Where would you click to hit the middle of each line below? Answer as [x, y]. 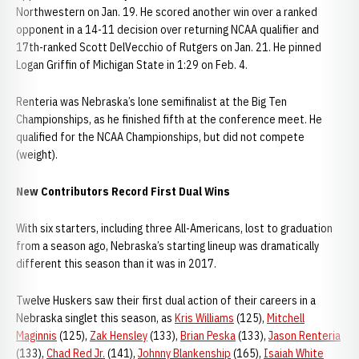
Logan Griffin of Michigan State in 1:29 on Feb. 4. [132, 65]
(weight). [37, 155]
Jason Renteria [305, 336]
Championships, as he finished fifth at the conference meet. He [169, 119]
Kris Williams [204, 318]
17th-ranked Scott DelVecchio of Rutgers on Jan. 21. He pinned [169, 47]
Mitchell [286, 318]
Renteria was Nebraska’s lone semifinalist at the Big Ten [151, 102]
